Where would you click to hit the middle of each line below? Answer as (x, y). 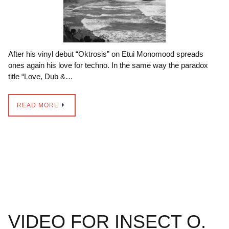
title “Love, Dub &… (41, 76)
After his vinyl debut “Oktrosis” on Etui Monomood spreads (106, 54)
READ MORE (38, 105)
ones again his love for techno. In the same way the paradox (108, 65)
